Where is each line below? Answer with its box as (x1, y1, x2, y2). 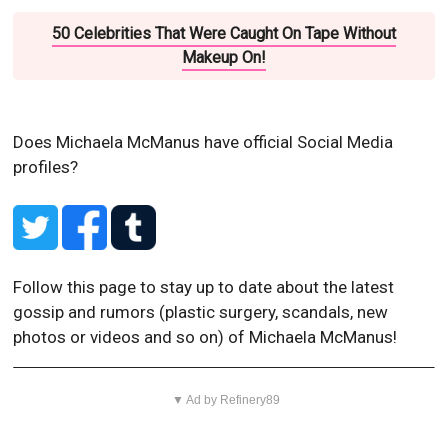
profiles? (13, 157, 79, 178)
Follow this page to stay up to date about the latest (13, 277, 395, 298)
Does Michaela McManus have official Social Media (13, 132, 394, 153)
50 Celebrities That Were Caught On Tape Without (51, 24, 396, 44)
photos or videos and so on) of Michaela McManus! (13, 327, 398, 348)
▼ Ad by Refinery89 (172, 393, 281, 408)
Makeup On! (181, 48, 266, 68)
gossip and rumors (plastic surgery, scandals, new (13, 302, 389, 323)
